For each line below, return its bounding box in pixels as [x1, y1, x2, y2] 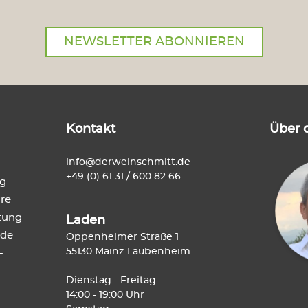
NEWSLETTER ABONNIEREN [63, 36, 245, 48]
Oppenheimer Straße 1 [66, 232, 179, 242]
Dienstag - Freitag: [66, 276, 158, 285]
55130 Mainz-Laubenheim [66, 247, 190, 256]
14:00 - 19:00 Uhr [66, 290, 144, 300]
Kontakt [66, 123, 115, 135]
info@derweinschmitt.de [66, 157, 190, 167]
